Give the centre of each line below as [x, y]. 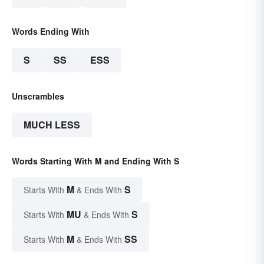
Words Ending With [51, 31]
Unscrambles [38, 96]
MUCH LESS [52, 124]
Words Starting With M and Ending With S [95, 161]
